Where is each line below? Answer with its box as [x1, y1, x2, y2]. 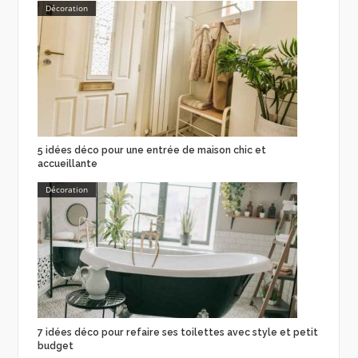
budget [37, 340, 74, 352]
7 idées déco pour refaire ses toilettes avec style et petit [37, 326, 318, 338]
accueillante [37, 158, 97, 170]
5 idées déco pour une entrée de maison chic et [37, 145, 266, 157]
